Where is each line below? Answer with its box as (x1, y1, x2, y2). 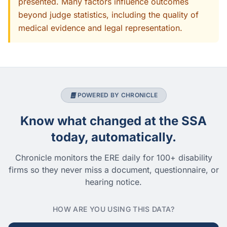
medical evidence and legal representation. (18, 23, 182, 33)
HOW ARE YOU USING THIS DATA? (53, 205, 174, 213)
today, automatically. (51, 130, 176, 144)
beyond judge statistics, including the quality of (18, 10, 199, 20)
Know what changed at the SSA (20, 113, 207, 128)
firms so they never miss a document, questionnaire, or (8, 165, 219, 175)
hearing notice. (85, 177, 142, 187)
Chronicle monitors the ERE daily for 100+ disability (15, 153, 212, 163)
